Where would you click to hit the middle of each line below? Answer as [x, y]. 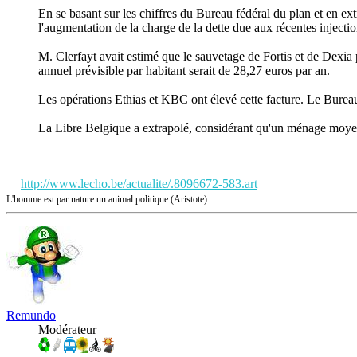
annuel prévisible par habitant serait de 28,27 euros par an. [184, 70]
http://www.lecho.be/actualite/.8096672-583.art [139, 183]
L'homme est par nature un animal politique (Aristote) [107, 199]
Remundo [31, 315]
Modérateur [67, 329]
